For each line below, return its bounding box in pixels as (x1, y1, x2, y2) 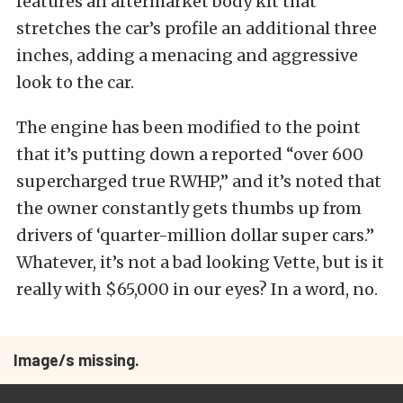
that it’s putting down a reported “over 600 (16, 144, 363, 165)
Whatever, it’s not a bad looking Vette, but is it (16, 252, 384, 273)
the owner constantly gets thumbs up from (16, 198, 362, 219)
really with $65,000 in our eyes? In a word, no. (16, 279, 378, 300)
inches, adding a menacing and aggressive (16, 45, 358, 66)
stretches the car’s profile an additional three (16, 18, 377, 39)
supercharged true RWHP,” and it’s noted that (16, 171, 381, 192)
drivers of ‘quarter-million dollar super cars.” (16, 225, 374, 246)
